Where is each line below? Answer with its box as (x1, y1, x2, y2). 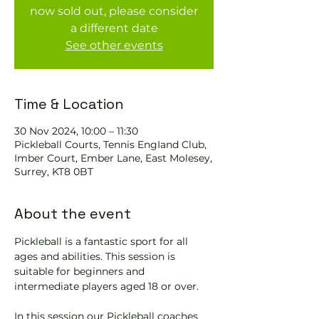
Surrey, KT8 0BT (14, 165, 93, 178)
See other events (65, 38, 163, 52)
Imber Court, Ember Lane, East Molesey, (14, 152, 212, 164)
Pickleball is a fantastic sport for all (14, 235, 191, 248)
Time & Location (14, 95, 124, 113)
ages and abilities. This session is (14, 250, 178, 263)
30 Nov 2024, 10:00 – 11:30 (14, 125, 138, 137)
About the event (14, 204, 131, 223)
